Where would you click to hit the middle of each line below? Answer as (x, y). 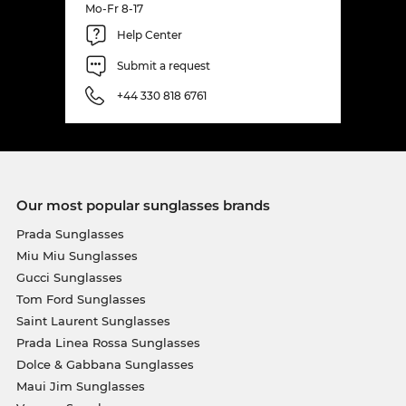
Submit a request (164, 66)
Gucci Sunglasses (69, 277)
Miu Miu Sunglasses (77, 255)
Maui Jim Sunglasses (80, 386)
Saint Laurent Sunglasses (93, 320)
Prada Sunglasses (70, 233)
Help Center (150, 35)
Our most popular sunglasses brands (143, 205)
